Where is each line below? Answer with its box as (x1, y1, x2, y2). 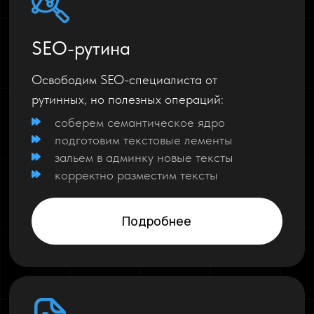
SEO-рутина (31, 36, 130, 60)
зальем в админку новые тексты (55, 149, 234, 165)
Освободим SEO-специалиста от (31, 71, 217, 88)
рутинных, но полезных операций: (31, 90, 224, 107)
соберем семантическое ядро (55, 114, 226, 130)
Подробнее (122, 212, 192, 230)
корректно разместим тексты (55, 166, 219, 183)
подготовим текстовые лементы (55, 131, 233, 148)
